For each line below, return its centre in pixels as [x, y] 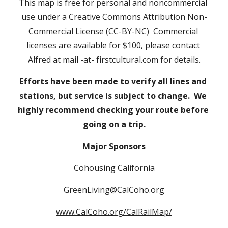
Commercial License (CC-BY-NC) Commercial [113, 31]
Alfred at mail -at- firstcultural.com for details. [114, 60]
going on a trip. [114, 124]
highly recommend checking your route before [113, 110]
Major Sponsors [114, 146]
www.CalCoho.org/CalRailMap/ [114, 212]
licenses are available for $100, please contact [113, 45]
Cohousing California [114, 168]
